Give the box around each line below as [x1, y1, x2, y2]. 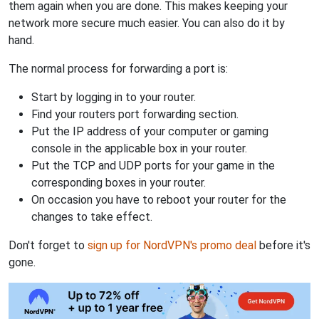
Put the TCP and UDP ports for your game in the [31, 158, 275, 172]
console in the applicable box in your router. [31, 141, 247, 155]
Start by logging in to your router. [31, 90, 196, 104]
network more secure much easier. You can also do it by [9, 16, 285, 30]
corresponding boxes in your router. [31, 175, 206, 189]
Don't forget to [9, 238, 88, 252]
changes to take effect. [31, 209, 152, 224]
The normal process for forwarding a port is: [9, 61, 228, 75]
